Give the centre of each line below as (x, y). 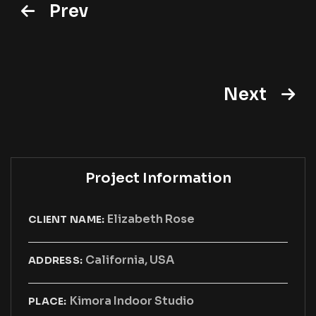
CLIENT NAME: (67, 219)
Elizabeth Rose (151, 219)
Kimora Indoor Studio (132, 301)
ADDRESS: (56, 260)
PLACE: (48, 301)
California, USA (130, 260)
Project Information (158, 178)
